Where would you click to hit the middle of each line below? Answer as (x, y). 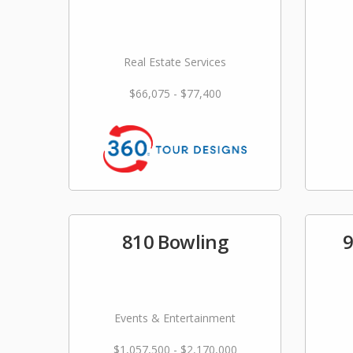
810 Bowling (175, 242)
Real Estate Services (175, 62)
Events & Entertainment (175, 318)
